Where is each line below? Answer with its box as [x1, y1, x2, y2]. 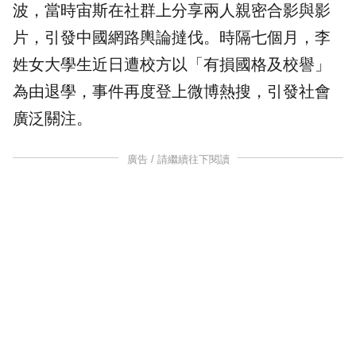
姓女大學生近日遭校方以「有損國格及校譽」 [13, 56, 331, 74]
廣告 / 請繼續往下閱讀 [126, 153, 230, 166]
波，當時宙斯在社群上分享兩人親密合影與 [13, 2, 315, 20]
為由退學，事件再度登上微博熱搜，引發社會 [13, 83, 331, 101]
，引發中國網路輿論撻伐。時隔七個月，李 [29, 29, 331, 47]
